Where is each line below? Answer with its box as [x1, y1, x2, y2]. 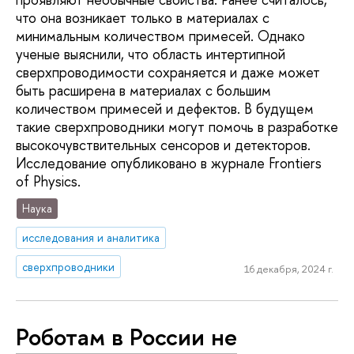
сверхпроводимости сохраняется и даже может [16, 62, 320, 83]
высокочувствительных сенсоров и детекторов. [16, 135, 311, 156]
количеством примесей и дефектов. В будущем [16, 99, 314, 119]
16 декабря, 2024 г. [243, 262, 333, 277]
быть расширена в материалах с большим [16, 81, 271, 101]
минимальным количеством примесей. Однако [16, 26, 305, 47]
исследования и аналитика [22, 229, 160, 245]
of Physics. [16, 171, 81, 192]
